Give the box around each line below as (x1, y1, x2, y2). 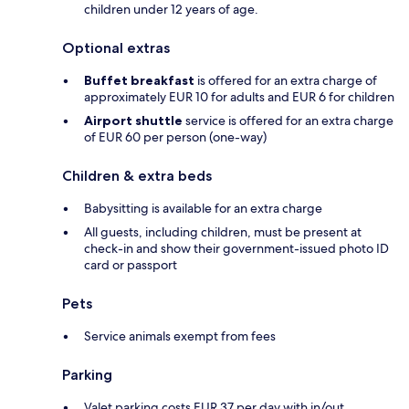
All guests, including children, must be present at (84, 224, 362, 241)
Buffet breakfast (84, 72, 194, 89)
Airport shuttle (84, 112, 183, 130)
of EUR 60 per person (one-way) (84, 129, 267, 146)
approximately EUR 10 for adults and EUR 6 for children (84, 89, 394, 106)
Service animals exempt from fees (84, 328, 276, 345)
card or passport (84, 257, 177, 274)
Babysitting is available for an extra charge (84, 200, 322, 217)
